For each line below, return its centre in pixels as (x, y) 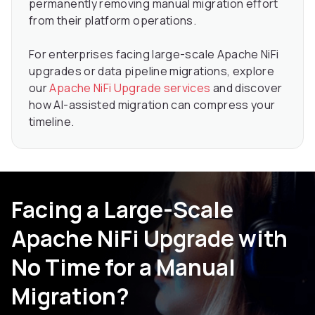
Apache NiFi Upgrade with (149, 238)
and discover (246, 88)
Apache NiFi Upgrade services (130, 88)
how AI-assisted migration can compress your (152, 104)
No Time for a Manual (123, 267)
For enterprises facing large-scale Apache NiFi (154, 54)
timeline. (52, 121)
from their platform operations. (113, 20)
